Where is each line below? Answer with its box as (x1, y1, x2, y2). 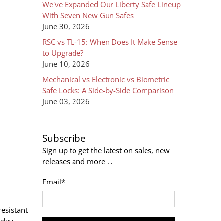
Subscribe (42, 132, 86, 145)
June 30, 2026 (42, 21, 90, 32)
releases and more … (42, 156, 113, 167)
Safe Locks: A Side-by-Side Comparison (42, 85, 174, 96)
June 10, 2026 (42, 59, 90, 69)
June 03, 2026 (42, 96, 90, 107)
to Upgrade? (42, 48, 83, 58)
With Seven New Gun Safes (42, 10, 134, 21)
